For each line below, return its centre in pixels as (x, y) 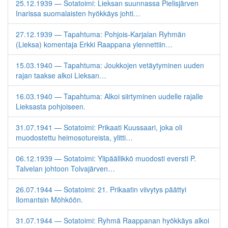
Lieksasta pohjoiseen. (51, 106)
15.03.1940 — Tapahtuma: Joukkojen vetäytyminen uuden (110, 65)
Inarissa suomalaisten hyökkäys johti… (78, 13)
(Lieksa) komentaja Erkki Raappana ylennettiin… (94, 44)
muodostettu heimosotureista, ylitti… (74, 137)
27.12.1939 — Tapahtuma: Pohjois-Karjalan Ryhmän (101, 34)
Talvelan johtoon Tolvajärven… (65, 168)
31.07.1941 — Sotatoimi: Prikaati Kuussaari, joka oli (99, 127)
